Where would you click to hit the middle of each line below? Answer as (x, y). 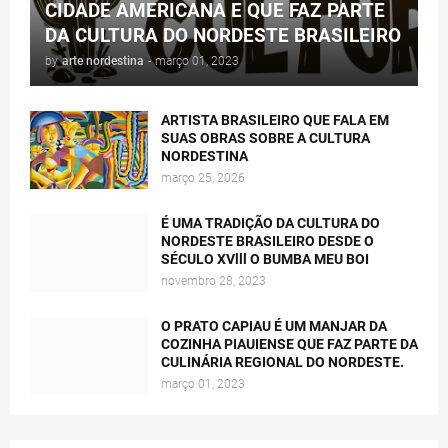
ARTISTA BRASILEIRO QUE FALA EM (275, 119)
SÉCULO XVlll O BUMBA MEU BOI (265, 258)
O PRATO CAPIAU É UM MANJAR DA (274, 325)
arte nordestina (103, 60)
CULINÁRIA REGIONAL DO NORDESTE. (282, 361)
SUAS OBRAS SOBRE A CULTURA (265, 137)
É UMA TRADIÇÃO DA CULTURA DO (270, 222)
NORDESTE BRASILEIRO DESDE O (267, 240)
